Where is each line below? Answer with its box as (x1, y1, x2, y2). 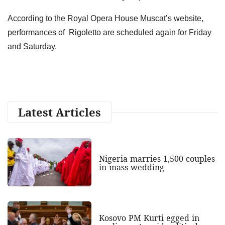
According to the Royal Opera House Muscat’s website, (8, 14, 203, 23)
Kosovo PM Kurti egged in (98, 212, 199, 223)
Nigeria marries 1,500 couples (98, 153, 215, 165)
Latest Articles (18, 104, 101, 120)
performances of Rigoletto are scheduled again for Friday (8, 28, 211, 37)
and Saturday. (8, 42, 57, 51)
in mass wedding (98, 162, 164, 173)
